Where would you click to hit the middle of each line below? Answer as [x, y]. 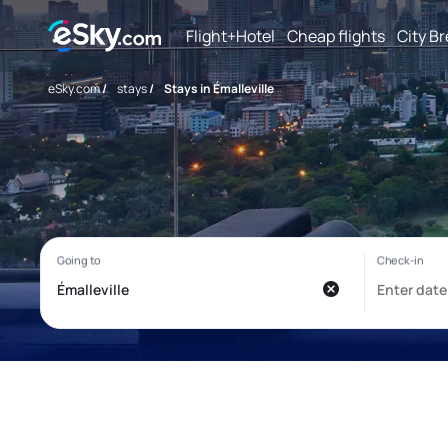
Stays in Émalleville [219, 88]
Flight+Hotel [230, 35]
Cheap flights [336, 35]
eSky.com [74, 88]
